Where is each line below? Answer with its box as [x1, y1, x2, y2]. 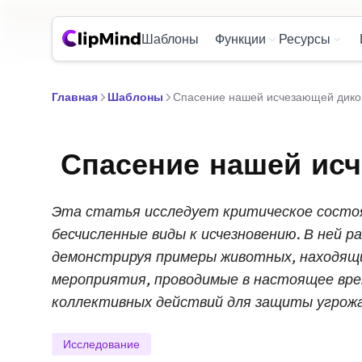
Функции [215, 31, 266, 47]
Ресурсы [279, 31, 330, 47]
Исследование [63, 337, 140, 351]
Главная [52, 90, 98, 104]
